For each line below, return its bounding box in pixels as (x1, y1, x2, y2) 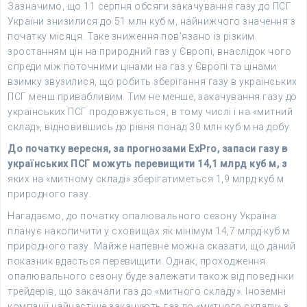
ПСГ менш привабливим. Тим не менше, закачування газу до (8, 91, 297, 102)
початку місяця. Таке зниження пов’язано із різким (8, 31, 255, 42)
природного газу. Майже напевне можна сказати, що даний (8, 241, 295, 251)
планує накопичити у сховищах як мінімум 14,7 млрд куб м (8, 225, 290, 236)
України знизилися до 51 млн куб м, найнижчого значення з (8, 16, 295, 27)
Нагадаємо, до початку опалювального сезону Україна (8, 210, 276, 221)
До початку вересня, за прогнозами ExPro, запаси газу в (8, 143, 287, 154)
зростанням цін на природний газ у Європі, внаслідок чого (8, 46, 291, 57)
